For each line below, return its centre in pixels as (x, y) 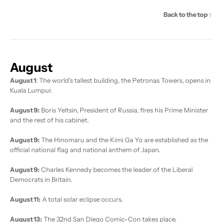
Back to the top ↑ (188, 15)
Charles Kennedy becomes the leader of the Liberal (116, 170)
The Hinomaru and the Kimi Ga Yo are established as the (124, 140)
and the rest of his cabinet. (49, 120)
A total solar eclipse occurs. (82, 199)
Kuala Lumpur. (31, 90)
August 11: (25, 199)
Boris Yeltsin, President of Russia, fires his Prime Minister (124, 110)
